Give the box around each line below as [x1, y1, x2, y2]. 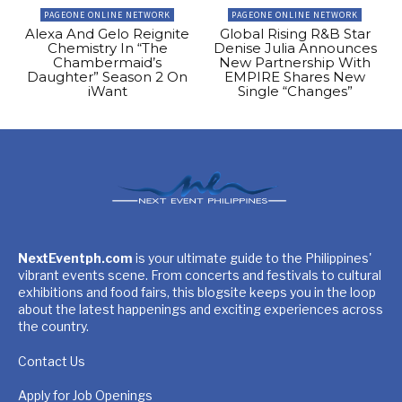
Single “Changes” [237, 83, 353, 100]
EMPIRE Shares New [224, 68, 365, 86]
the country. [18, 319, 89, 335]
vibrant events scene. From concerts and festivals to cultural [18, 267, 381, 284]
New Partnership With [219, 54, 371, 72]
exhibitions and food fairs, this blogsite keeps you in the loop [18, 284, 376, 301]
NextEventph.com [18, 250, 133, 267]
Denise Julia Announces [213, 39, 377, 57]
